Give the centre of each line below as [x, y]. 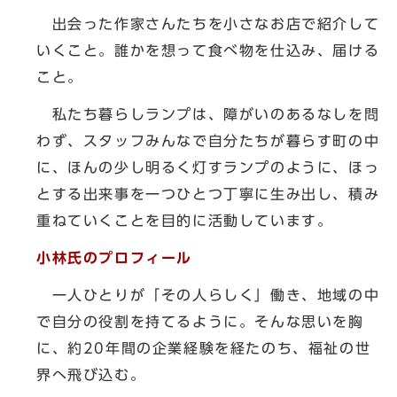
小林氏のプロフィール [114, 258]
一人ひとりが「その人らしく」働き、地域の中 [208, 296]
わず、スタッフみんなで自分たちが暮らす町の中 [208, 141]
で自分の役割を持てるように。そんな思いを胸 [200, 322]
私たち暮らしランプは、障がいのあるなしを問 [208, 115]
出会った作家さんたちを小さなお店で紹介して [208, 24]
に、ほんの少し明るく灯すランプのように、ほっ [208, 168]
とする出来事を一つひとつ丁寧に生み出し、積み [208, 195]
